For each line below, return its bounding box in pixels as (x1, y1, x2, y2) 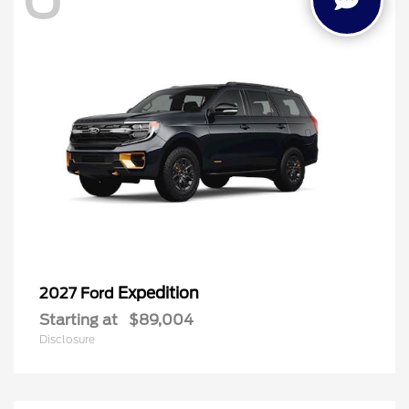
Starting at (39, 310, 118, 329)
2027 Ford (39, 284, 118, 302)
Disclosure (39, 331, 95, 346)
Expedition (118, 283, 199, 302)
